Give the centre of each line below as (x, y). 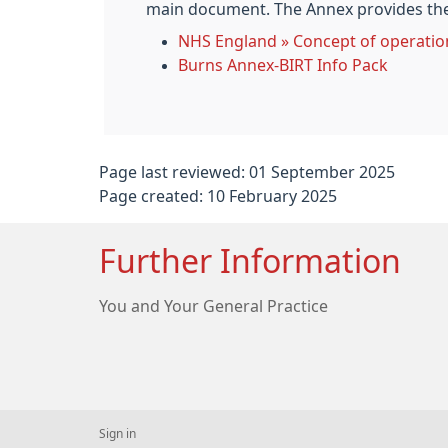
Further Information (250, 262)
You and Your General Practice (213, 306)
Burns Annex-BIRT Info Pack (283, 65)
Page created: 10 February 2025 (218, 196)
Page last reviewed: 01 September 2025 (247, 172)
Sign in (117, 433)
